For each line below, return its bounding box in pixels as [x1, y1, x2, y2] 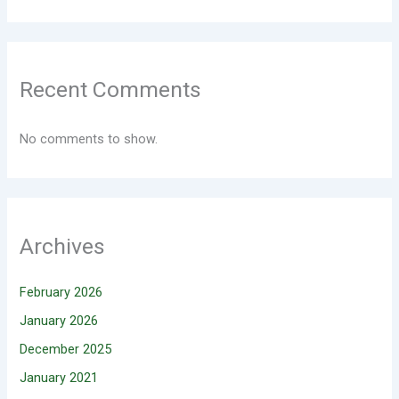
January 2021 [20, 369, 99, 386]
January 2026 [20, 312, 99, 329]
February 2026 [20, 283, 103, 300]
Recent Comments [20, 76, 202, 102]
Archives [20, 232, 106, 259]
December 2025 [20, 340, 112, 357]
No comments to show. [20, 131, 159, 148]
